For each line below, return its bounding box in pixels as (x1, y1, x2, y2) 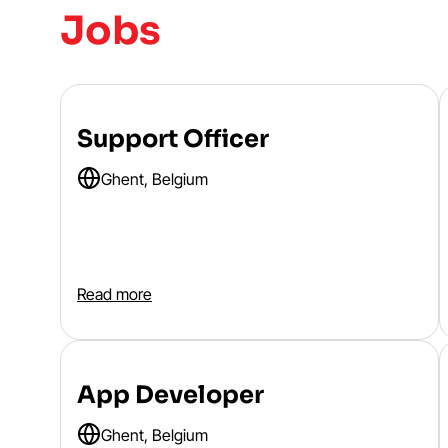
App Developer (77, 380, 264, 410)
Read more (77, 284, 152, 304)
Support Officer (77, 124, 269, 154)
